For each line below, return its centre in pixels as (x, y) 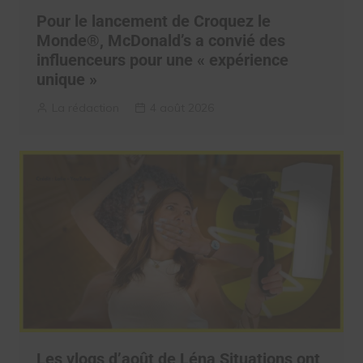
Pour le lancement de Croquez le (153, 21)
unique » (66, 80)
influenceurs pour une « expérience (162, 60)
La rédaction (85, 108)
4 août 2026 (181, 108)
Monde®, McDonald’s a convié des (160, 41)
